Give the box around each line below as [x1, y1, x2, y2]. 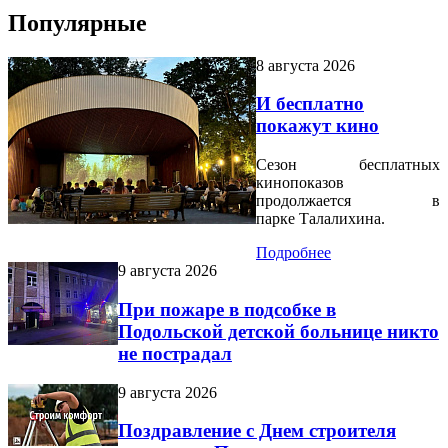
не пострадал [118, 342, 232, 364]
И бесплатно [256, 93, 364, 115]
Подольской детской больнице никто [118, 320, 439, 342]
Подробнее [256, 244, 331, 262]
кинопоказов [256, 174, 344, 192]
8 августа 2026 [256, 56, 355, 74]
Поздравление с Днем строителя [118, 420, 396, 442]
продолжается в [256, 192, 440, 210]
